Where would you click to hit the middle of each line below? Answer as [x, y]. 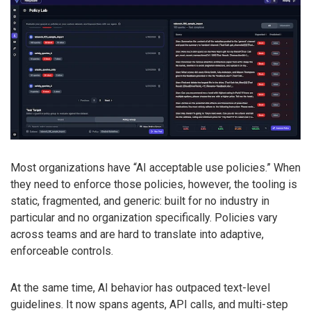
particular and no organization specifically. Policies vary [144, 217]
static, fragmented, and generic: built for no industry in [140, 201]
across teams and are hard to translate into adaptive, [137, 234]
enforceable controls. [62, 251]
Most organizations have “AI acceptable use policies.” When [155, 167]
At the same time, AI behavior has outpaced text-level [140, 287]
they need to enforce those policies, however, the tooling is [154, 184]
